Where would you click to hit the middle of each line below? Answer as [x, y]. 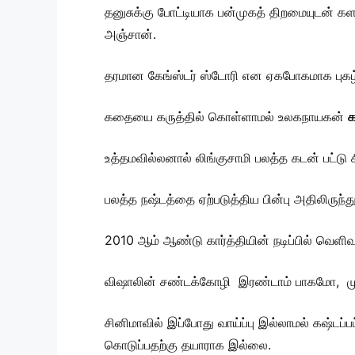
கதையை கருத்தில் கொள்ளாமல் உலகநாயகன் [226, 117]
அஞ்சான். [130, 34]
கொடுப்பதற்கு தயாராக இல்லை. [194, 345]
